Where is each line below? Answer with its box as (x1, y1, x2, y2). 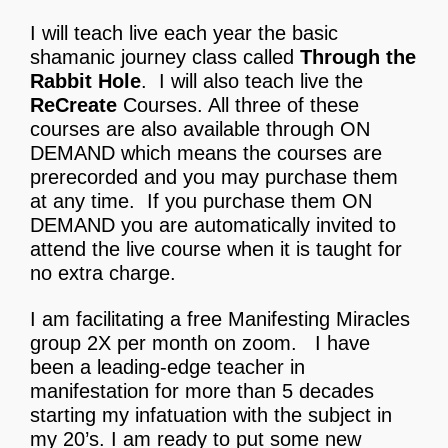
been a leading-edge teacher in (30, 356, 305, 379)
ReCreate (30, 94, 117, 117)
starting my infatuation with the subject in (30, 404, 392, 427)
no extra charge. (30, 262, 176, 285)
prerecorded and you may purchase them (30, 166, 398, 189)
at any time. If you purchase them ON (30, 190, 372, 213)
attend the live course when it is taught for (30, 238, 402, 261)
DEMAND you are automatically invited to (30, 214, 396, 237)
